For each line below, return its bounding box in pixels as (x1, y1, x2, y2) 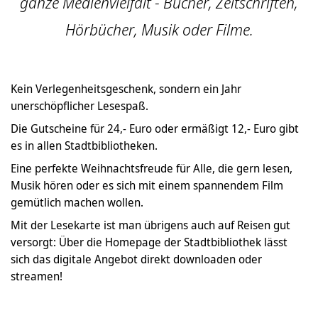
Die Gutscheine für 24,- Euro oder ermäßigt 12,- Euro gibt (11, 121, 299, 137)
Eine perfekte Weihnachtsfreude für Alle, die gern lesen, (11, 160, 292, 177)
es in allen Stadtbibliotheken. (11, 138, 158, 154)
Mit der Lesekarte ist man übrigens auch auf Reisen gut (11, 217, 290, 234)
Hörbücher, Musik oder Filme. (65, 19, 253, 40)
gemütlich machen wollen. (11, 194, 143, 211)
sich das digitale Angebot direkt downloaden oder (11, 251, 262, 268)
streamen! (11, 268, 62, 285)
